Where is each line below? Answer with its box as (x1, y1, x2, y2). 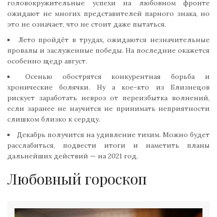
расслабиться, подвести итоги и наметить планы (7, 140, 210, 150)
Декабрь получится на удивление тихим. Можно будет (17, 130, 210, 139)
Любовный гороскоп (7, 169, 147, 188)
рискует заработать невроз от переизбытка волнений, (7, 93, 210, 102)
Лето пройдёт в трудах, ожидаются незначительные (18, 35, 210, 44)
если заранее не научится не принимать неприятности (7, 104, 210, 113)
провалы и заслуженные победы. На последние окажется (7, 46, 210, 55)
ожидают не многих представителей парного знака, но (7, 9, 210, 18)
